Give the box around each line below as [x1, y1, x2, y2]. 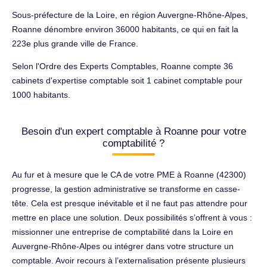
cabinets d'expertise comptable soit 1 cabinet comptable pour [12, 75, 243, 85]
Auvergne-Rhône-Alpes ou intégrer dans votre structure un [12, 241, 234, 251]
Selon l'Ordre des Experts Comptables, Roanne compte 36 [12, 61, 233, 71]
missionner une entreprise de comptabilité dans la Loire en [12, 226, 233, 237]
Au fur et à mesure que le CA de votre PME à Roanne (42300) [12, 169, 246, 179]
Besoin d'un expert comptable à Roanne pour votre [21, 125, 246, 137]
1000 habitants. [12, 89, 70, 100]
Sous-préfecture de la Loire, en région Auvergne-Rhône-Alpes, [12, 10, 248, 20]
